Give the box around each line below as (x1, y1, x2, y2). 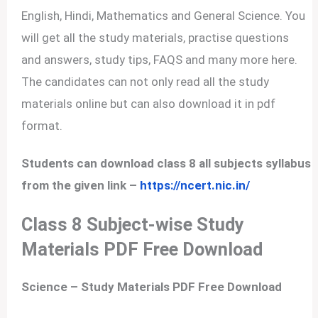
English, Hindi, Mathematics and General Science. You (21, 8, 306, 23)
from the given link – (21, 177, 141, 192)
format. (21, 118, 63, 133)
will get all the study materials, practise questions (21, 30, 290, 45)
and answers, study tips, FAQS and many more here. (21, 52, 298, 67)
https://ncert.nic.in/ (140, 177, 251, 192)
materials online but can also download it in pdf (21, 96, 276, 111)
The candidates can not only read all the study (21, 74, 270, 89)
